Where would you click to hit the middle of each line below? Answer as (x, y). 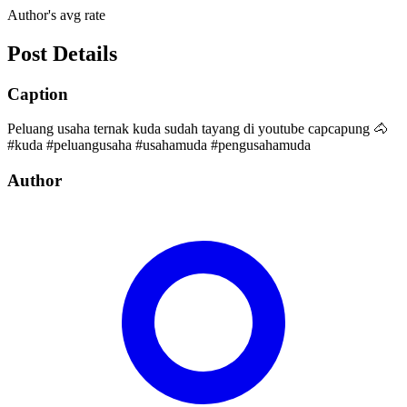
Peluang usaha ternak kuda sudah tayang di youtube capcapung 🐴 (198, 129)
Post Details (62, 53)
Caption (38, 94)
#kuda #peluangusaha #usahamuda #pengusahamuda (159, 145)
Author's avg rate (56, 15)
